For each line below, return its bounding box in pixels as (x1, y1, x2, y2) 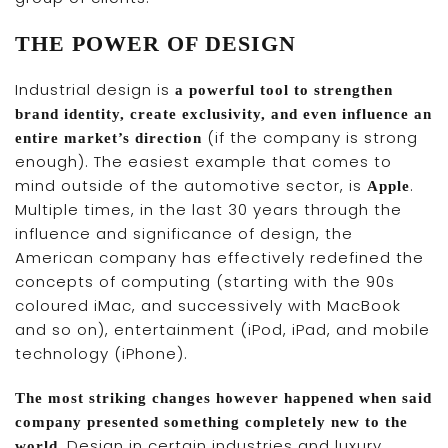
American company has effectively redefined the (15, 247, 424, 269)
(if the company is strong (202, 127, 418, 149)
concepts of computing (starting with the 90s (15, 271, 395, 293)
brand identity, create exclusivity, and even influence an (15, 106, 432, 123)
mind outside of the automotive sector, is (15, 175, 367, 197)
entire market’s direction (15, 130, 202, 147)
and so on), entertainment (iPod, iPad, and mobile (15, 319, 430, 341)
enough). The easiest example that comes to (15, 151, 392, 173)
